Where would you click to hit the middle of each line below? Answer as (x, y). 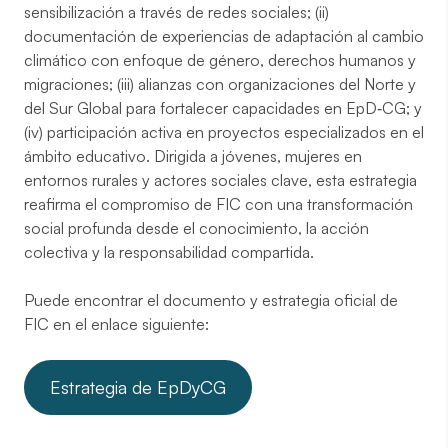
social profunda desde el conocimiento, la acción (196, 228)
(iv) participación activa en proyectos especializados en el (224, 132)
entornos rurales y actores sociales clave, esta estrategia (220, 180)
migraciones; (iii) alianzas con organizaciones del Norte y (220, 84)
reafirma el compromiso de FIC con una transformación (218, 204)
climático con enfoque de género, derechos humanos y (220, 60)
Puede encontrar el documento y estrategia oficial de (211, 300)
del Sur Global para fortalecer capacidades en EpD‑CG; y (223, 108)
